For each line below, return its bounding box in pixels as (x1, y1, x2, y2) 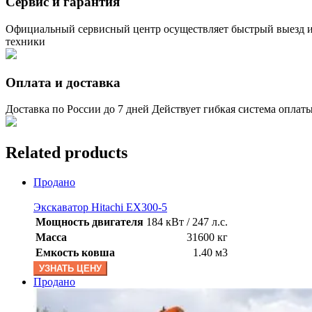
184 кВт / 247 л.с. (146, 216, 228, 228)
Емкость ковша (36, 247, 115, 259)
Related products (6, 143, 127, 162)
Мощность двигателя (36, 216, 143, 228)
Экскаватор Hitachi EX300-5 (33, 201, 167, 214)
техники (6, 35, 45, 47)
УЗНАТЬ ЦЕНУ (39, 263, 102, 274)
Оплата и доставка (6, 75, 120, 90)
